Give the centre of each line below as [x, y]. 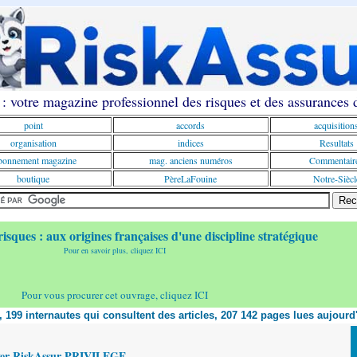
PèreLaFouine [190, 178]
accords [190, 125]
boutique [33, 178]
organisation [33, 143]
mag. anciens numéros [190, 160]
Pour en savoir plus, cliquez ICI [115, 250]
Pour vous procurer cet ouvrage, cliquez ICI [115, 295]
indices [190, 143]
